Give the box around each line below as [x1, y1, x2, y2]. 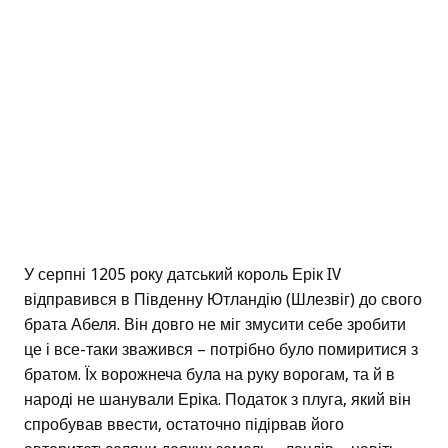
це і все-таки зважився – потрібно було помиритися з [24, 340, 418, 360]
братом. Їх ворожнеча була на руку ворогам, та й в [24, 365, 395, 385]
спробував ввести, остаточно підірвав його [24, 415, 344, 435]
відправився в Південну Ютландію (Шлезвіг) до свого [24, 290, 422, 310]
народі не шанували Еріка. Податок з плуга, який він [24, 390, 411, 410]
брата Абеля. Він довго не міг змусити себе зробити [24, 315, 406, 335]
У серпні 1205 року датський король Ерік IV [24, 265, 341, 285]
